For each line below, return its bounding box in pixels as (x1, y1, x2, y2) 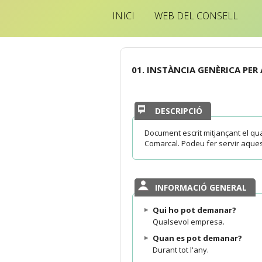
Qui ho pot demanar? (153, 204, 236, 215)
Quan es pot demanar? (153, 232, 242, 243)
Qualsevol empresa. (153, 216, 225, 227)
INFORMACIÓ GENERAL (155, 181, 247, 193)
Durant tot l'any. (153, 244, 209, 255)
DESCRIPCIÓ (155, 105, 202, 116)
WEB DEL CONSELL (154, 9, 239, 22)
